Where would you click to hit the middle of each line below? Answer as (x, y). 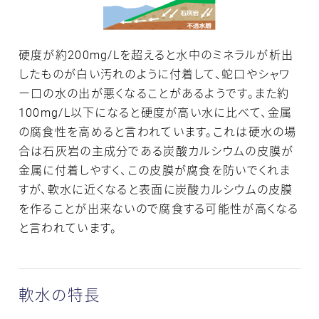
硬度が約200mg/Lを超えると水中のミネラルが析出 (156, 54)
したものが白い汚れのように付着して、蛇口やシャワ (154, 74)
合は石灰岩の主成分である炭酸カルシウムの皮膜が (156, 151)
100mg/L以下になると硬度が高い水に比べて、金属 (155, 112)
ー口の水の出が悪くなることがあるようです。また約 (154, 93)
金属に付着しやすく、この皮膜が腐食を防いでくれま (155, 170)
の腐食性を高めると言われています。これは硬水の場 (157, 131)
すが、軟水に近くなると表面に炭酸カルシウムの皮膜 (156, 189)
